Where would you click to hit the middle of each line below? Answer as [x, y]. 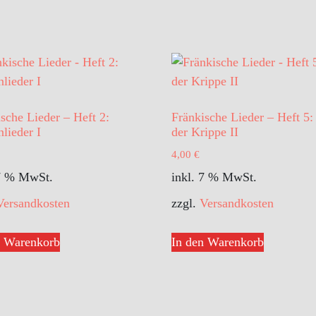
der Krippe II [205, 132]
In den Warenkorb [218, 242]
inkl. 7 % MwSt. [214, 177]
